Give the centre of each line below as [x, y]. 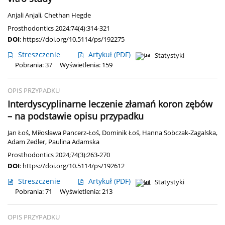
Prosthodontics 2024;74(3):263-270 [59, 155]
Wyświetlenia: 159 [86, 65]
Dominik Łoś [121, 133]
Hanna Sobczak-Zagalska [179, 133]
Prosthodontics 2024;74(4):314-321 [59, 28]
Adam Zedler [26, 142]
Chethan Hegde [68, 16]
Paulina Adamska [74, 142]
